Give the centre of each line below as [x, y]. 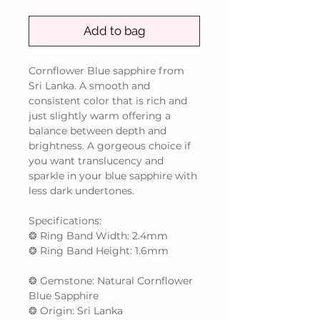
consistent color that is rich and [108, 101]
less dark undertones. [81, 191]
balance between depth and [97, 131]
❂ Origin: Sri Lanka [76, 311]
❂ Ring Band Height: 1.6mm [99, 251]
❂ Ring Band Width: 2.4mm [98, 236]
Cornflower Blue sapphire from [106, 71]
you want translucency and [96, 161]
